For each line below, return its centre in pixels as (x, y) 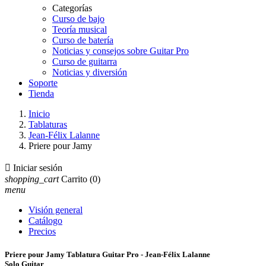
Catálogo (45, 221)
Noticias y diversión (90, 72)
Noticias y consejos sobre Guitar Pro (121, 51)
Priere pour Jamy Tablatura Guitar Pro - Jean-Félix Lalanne (107, 255)
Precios (42, 231)
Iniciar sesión (38, 168)
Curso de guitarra (85, 61)
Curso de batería (83, 40)
